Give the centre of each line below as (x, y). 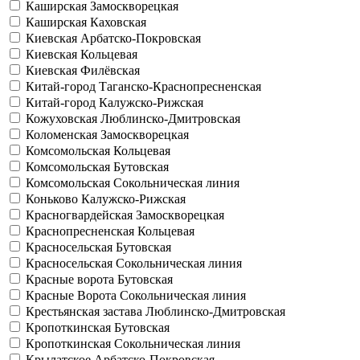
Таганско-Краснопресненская (180, 86)
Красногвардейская (81, 215)
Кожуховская (63, 119)
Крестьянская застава (86, 311)
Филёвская (110, 70)
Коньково (53, 199)
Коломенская (63, 135)
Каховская (118, 22)
